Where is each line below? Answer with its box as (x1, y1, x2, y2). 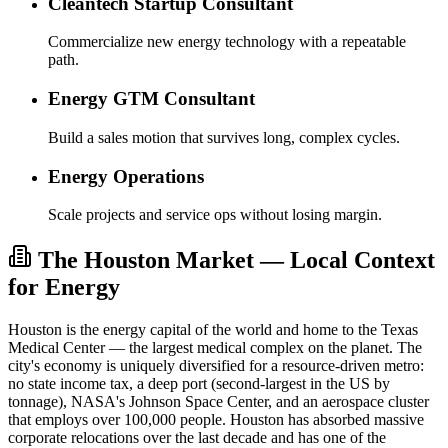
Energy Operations (48, 165, 204, 187)
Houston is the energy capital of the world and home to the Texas (8, 321, 418, 339)
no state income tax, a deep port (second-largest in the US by (8, 375, 390, 393)
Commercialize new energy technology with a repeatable (48, 33, 406, 51)
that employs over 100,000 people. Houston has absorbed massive (8, 411, 424, 429)
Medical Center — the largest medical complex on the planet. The (8, 339, 422, 357)
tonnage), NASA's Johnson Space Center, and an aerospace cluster (8, 393, 429, 411)
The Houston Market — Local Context (38, 247, 435, 274)
